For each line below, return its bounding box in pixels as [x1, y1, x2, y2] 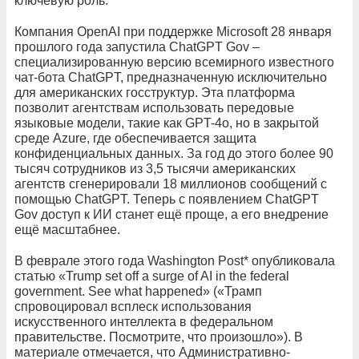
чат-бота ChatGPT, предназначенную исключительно [14, 71, 327, 85]
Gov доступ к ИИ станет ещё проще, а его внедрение [14, 208, 329, 222]
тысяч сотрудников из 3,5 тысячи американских [14, 162, 296, 176]
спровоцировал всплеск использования [14, 300, 252, 314]
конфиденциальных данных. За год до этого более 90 [14, 147, 333, 161]
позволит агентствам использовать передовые [14, 101, 294, 115]
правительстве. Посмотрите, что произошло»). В [14, 330, 303, 345]
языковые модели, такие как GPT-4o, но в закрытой [14, 116, 319, 131]
